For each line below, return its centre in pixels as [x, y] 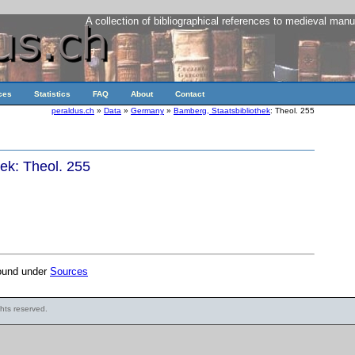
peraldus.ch [73, 111]
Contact [190, 94]
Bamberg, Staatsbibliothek [222, 111]
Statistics [52, 94]
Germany [147, 111]
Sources [69, 272]
